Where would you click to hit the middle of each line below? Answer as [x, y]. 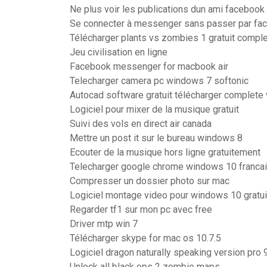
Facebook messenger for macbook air [149, 66]
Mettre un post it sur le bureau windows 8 [156, 138]
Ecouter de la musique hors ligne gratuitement [165, 152]
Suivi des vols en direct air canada [141, 124]
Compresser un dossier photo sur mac [150, 181]
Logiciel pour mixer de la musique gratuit [154, 109]
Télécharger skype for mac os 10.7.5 [145, 238]
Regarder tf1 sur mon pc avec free [141, 209]
